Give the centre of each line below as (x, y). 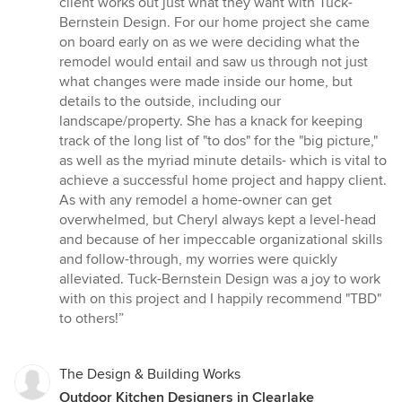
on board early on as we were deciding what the (210, 43)
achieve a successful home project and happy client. (223, 181)
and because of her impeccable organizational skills (221, 240)
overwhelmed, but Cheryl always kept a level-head (218, 220)
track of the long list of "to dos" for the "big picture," (218, 141)
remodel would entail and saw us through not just (214, 62)
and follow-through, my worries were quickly (198, 260)
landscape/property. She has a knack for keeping (211, 122)
